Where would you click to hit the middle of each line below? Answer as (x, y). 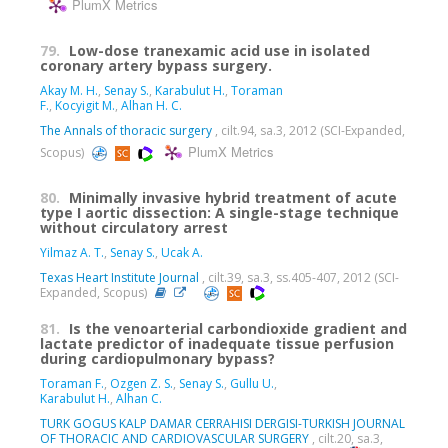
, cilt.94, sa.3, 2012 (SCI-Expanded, (308, 130)
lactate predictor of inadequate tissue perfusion (217, 344)
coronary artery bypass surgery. (156, 65)
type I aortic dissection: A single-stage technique (219, 212)
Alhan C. (139, 399)
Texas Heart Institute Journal (119, 277)
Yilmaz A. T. (72, 252)
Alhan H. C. (151, 105)
